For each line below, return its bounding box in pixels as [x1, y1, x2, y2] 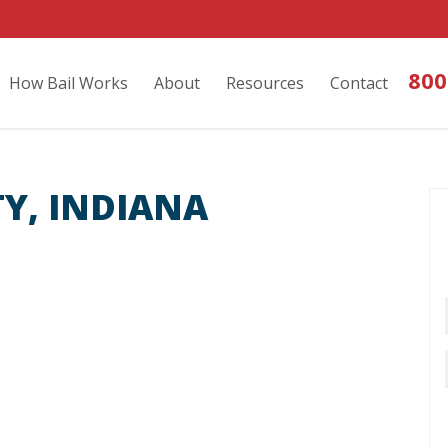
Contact [330, 72, 388, 94]
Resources [226, 72, 304, 94]
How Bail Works [9, 72, 128, 94]
